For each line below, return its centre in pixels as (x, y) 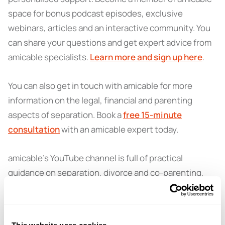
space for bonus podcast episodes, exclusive (95, 13)
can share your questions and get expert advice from (110, 42)
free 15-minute (152, 115)
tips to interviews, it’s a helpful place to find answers (109, 202)
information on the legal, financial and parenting (100, 100)
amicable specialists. (49, 57)
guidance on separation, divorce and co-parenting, (106, 173)
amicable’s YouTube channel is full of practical (95, 158)
